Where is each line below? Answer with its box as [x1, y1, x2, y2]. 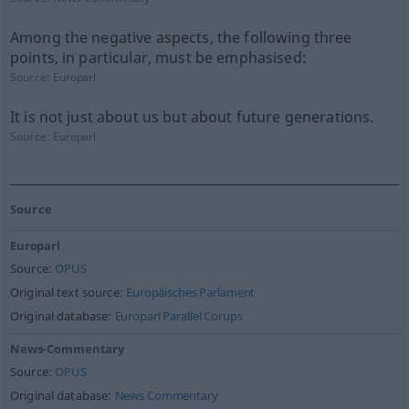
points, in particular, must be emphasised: [9, 47, 307, 68]
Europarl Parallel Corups [114, 309, 243, 324]
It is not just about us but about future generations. [9, 107, 374, 127]
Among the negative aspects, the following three [9, 27, 352, 47]
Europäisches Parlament [126, 285, 256, 300]
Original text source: [9, 285, 127, 300]
